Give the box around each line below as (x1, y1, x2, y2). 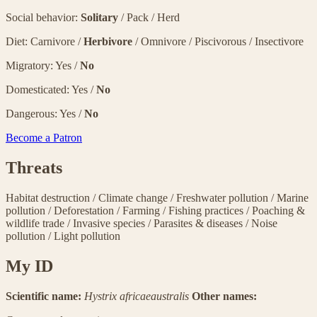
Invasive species (73, 217, 148, 229)
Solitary (81, 11, 121, 23)
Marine (277, 191, 309, 204)
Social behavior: (6, 11, 81, 23)
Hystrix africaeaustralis (84, 289, 189, 302)
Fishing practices (168, 204, 246, 217)
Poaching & (252, 204, 305, 217)
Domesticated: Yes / (6, 83, 96, 96)
